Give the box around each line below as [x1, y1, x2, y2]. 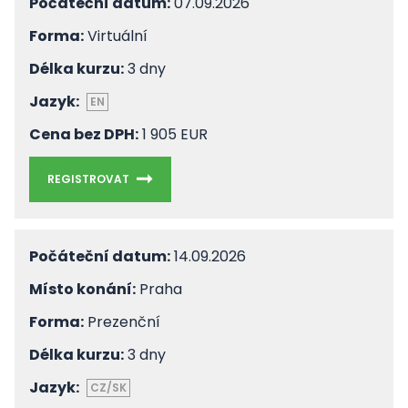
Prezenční [84, 311, 160, 332]
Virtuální [84, 25, 148, 46]
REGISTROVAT [47, 171, 129, 187]
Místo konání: [29, 279, 136, 300]
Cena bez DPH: [29, 124, 138, 145]
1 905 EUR [138, 124, 208, 145]
